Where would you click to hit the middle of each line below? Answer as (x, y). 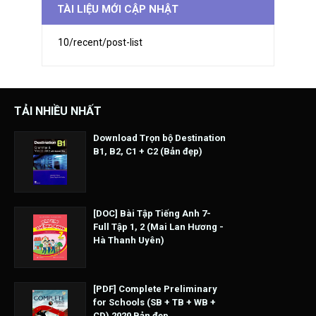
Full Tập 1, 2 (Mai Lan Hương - (158, 227)
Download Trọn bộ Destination (159, 138)
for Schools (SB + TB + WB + (154, 303)
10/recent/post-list (100, 43)
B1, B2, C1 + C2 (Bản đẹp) (148, 152)
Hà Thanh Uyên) (129, 241)
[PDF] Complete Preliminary (155, 289)
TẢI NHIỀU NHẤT (58, 111)
